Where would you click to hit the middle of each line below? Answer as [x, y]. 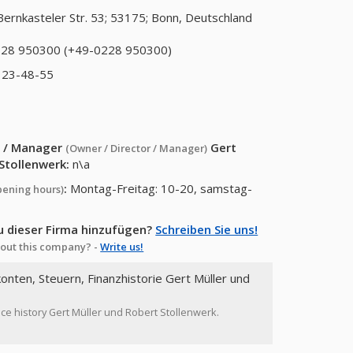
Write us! [122, 247]
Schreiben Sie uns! [207, 229]
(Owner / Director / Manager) [137, 148]
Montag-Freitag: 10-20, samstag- [162, 188]
